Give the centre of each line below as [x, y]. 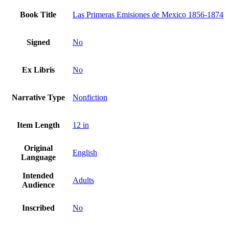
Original [38, 148]
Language [38, 157]
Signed [38, 42]
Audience [38, 185]
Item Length [38, 125]
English [85, 153]
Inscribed [38, 208]
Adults [83, 180]
